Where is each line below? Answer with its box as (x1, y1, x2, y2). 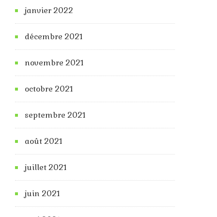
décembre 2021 (25, 31, 83, 42)
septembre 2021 (25, 110, 86, 121)
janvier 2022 (25, 5, 73, 16)
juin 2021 (25, 188, 60, 199)
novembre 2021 (25, 58, 84, 68)
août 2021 (25, 136, 62, 147)
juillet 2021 (25, 162, 67, 173)
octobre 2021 (25, 84, 73, 94)
